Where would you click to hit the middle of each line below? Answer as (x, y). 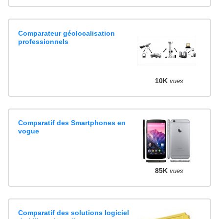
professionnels (44, 41)
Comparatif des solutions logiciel (74, 213)
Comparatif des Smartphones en (72, 123)
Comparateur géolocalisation (67, 33)
